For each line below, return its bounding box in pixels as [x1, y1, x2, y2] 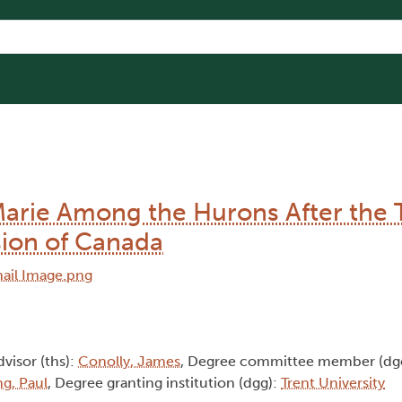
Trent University [281, 374, 385, 392]
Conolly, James [78, 353, 180, 371]
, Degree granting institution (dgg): [48, 374, 281, 392]
